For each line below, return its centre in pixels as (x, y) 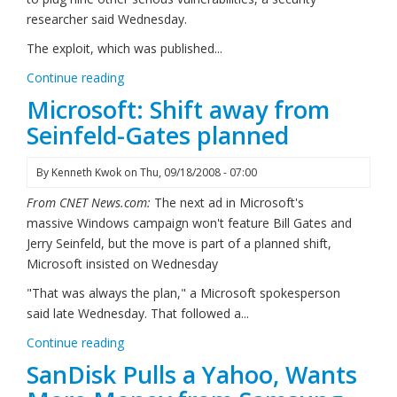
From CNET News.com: (90, 202)
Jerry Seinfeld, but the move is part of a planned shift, (179, 243)
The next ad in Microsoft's (229, 202)
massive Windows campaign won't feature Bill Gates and (189, 223)
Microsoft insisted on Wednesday (122, 264)
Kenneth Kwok (86, 172)
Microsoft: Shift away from (178, 109)
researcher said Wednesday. (107, 19)
